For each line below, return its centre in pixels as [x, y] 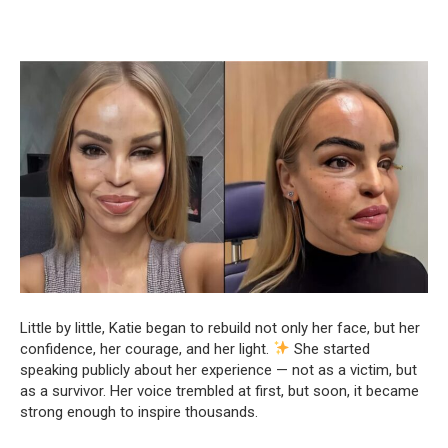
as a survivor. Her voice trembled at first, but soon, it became [219, 390]
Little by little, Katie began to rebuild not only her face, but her [220, 327]
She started [330, 348]
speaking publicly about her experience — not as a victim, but [218, 369]
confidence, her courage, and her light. [146, 348]
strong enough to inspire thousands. [139, 411]
